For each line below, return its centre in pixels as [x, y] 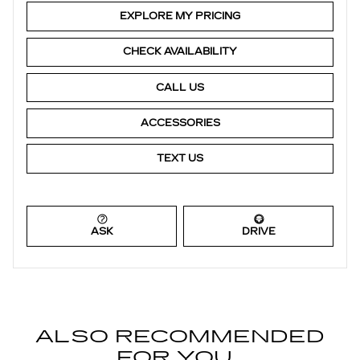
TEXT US [180, 158]
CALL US [180, 87]
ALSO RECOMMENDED [180, 336]
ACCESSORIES [180, 123]
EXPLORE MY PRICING [180, 16]
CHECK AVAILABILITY [180, 52]
